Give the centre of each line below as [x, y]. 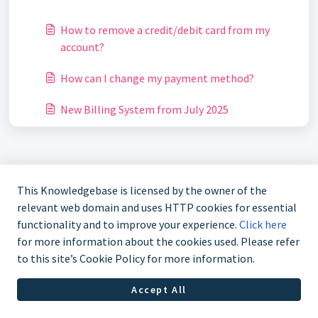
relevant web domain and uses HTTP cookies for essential [157, 208]
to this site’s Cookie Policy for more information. [136, 259]
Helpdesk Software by [83, 298]
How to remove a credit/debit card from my [165, 30]
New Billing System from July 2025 [144, 109]
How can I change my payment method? [157, 78]
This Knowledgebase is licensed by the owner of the [142, 191]
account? [82, 47]
